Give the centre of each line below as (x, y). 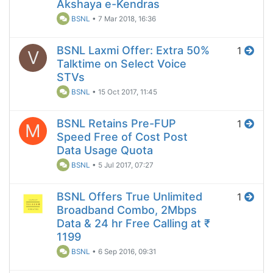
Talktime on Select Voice (122, 64)
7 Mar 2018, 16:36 (127, 19)
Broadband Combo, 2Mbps (127, 210)
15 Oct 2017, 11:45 (128, 92)
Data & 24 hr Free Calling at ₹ (133, 224)
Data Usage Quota (105, 151)
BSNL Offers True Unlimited (129, 197)
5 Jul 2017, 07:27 (126, 165)
